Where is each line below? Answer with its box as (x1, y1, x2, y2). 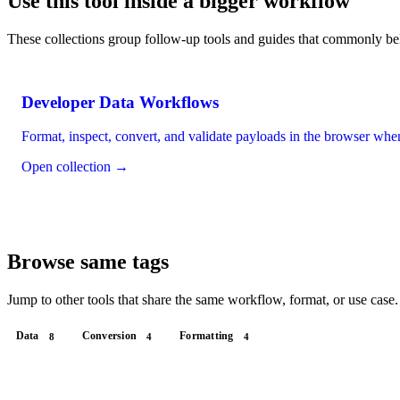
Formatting (179, 329, 234, 343)
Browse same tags (7, 250, 169, 274)
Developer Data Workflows (21, 92, 219, 112)
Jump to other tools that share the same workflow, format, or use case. (7, 292, 398, 308)
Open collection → (21, 159, 129, 175)
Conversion (81, 329, 137, 343)
